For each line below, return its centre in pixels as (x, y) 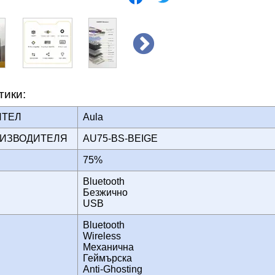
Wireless (102, 236)
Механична (108, 247)
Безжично (105, 192)
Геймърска (107, 258)
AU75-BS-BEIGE (124, 138)
